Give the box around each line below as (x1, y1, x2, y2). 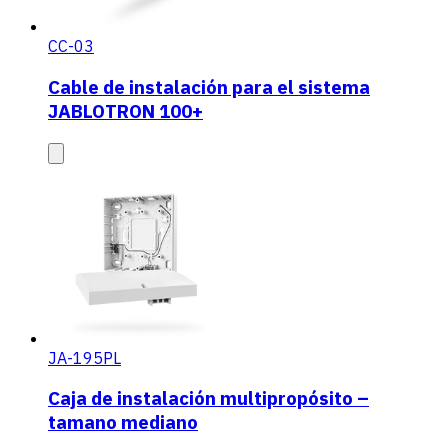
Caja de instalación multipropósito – (48, 386, 369, 411)
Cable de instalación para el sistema (48, 74, 370, 99)
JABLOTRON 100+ (48, 98, 203, 123)
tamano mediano (48, 410, 198, 435)
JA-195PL (48, 347, 121, 368)
